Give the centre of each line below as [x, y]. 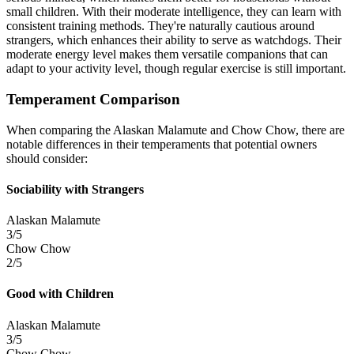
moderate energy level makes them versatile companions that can [167, 55]
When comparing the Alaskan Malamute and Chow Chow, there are [175, 130]
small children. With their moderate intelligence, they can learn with [174, 12]
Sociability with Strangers [75, 189]
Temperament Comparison [93, 99]
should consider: [47, 158]
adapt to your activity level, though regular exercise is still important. [176, 69]
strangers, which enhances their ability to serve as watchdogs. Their [174, 40]
